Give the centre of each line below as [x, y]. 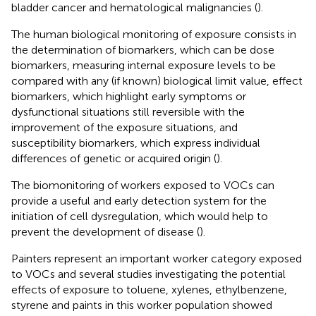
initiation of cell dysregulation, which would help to [140, 216]
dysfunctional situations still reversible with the [128, 111]
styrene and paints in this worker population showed [142, 305]
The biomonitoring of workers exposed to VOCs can [143, 185]
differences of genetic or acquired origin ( [114, 158]
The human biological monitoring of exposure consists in [154, 34]
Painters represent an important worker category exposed [157, 258]
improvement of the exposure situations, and [124, 127]
